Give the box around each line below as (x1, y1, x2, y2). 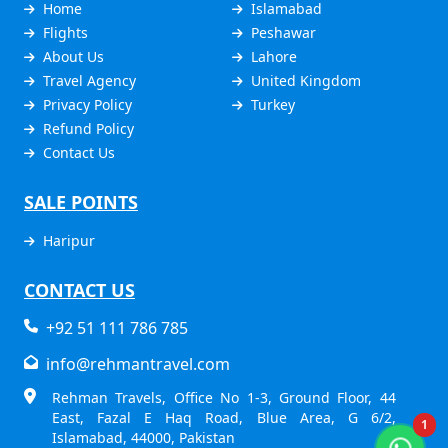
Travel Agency (43, 70, 136, 90)
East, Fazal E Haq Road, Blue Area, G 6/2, (52, 407, 396, 427)
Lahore (250, 46, 297, 66)
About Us (43, 46, 104, 66)
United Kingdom (250, 70, 361, 90)
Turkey (250, 94, 295, 114)
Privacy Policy (43, 94, 132, 114)
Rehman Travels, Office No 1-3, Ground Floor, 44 (52, 387, 396, 407)
